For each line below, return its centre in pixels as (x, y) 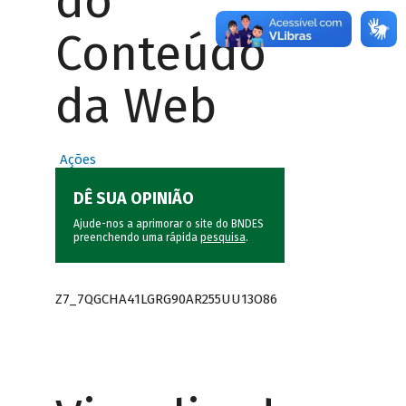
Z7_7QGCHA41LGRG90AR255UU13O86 (166, 299)
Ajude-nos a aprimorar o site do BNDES (168, 224)
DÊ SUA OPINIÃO (133, 199)
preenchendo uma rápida (136, 238)
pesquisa (222, 238)
